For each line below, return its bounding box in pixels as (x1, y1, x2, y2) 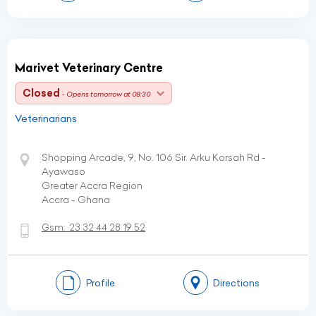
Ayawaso (42, 165, 85, 178)
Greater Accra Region (42, 179, 142, 192)
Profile (85, 276, 115, 288)
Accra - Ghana (42, 193, 110, 206)
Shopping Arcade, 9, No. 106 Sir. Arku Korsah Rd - (42, 151, 266, 164)
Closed (23, 87, 60, 99)
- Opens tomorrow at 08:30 (62, 90, 150, 99)
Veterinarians (15, 112, 77, 125)
